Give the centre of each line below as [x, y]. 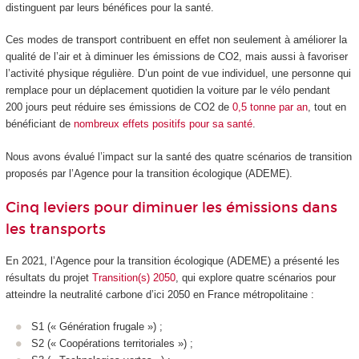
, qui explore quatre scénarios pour [255, 277]
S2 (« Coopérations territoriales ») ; [112, 344]
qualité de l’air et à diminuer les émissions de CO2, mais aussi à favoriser [176, 57]
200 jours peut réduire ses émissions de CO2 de [119, 107]
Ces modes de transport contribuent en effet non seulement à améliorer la [176, 40]
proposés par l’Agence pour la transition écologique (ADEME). [149, 173]
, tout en [327, 107]
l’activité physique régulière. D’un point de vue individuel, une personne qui [178, 74]
